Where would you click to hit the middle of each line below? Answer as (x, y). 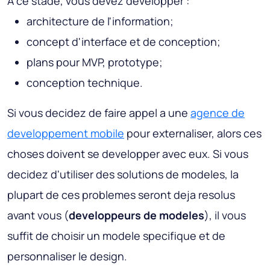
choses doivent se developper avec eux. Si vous (128, 154)
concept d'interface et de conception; (124, 42)
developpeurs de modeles (137, 215)
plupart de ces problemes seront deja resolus (121, 195)
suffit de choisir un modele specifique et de (116, 236)
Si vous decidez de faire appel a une (99, 113)
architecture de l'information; (100, 21)
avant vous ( (38, 215)
